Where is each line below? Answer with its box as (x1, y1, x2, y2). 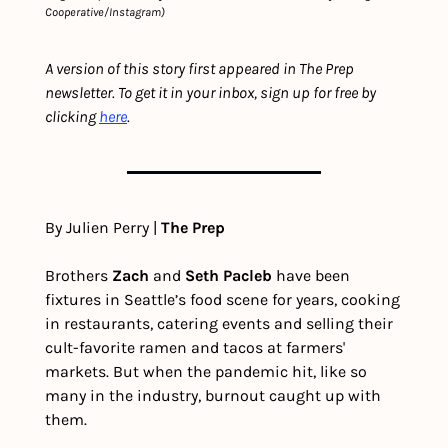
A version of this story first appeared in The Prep (45, 59, 354, 79)
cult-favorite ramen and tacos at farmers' (45, 338, 345, 358)
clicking (45, 107, 99, 127)
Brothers (45, 266, 112, 286)
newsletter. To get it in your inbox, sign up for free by (45, 83, 376, 103)
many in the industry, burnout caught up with (45, 386, 381, 406)
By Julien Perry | (45, 218, 161, 238)
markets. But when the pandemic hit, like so (45, 362, 367, 382)
